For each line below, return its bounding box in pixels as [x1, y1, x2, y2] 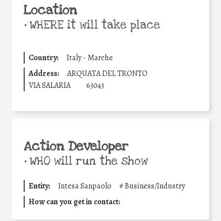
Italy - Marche [67, 52, 113, 63]
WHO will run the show [26, 153, 148, 169]
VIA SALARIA [29, 79, 71, 91]
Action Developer [24, 138, 128, 155]
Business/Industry [125, 180, 185, 191]
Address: [29, 68, 59, 79]
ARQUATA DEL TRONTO [67, 68, 147, 79]
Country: [29, 52, 59, 63]
